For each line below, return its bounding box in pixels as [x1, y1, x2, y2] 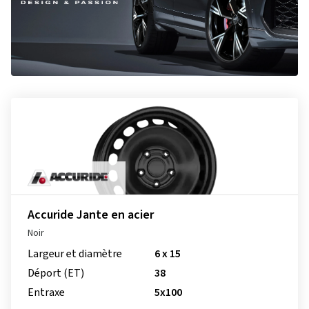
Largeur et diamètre [28, 246, 122, 261]
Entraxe [28, 285, 65, 300]
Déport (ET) [28, 266, 84, 281]
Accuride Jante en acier [28, 206, 154, 223]
